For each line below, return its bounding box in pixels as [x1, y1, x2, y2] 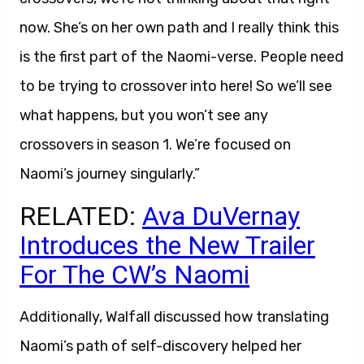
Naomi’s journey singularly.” [19, 165, 200, 183]
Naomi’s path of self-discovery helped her [19, 337, 301, 355]
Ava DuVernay [142, 201, 300, 232]
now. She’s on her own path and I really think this [19, 19, 339, 37]
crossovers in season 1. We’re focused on [19, 136, 291, 154]
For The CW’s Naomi [19, 259, 249, 290]
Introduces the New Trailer [19, 230, 315, 261]
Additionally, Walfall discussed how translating [19, 308, 329, 326]
